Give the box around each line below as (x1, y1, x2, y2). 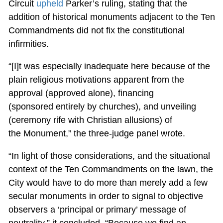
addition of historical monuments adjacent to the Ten (8, 12, 215, 22)
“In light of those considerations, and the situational (8, 151, 210, 161)
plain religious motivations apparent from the (8, 75, 184, 85)
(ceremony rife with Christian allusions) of (8, 115, 172, 125)
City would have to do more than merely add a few (8, 178, 208, 188)
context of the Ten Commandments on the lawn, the (8, 164, 213, 175)
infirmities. (8, 39, 49, 49)
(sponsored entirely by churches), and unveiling (8, 102, 196, 112)
